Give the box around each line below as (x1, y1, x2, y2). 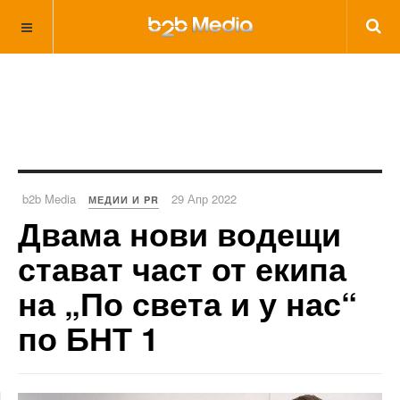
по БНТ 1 (18, 314, 159, 361)
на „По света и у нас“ (18, 279, 357, 326)
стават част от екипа (18, 245, 346, 291)
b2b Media (22, 190, 76, 207)
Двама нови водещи (18, 210, 341, 256)
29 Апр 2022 (171, 190, 237, 207)
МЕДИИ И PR (88, 193, 159, 206)
